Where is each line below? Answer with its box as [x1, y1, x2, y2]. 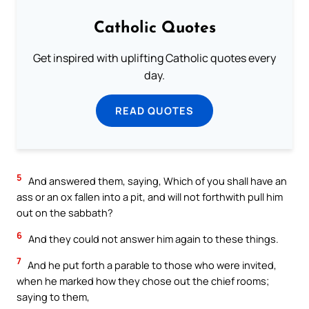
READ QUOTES [115, 103, 194, 118]
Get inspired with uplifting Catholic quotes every [33, 50, 276, 66]
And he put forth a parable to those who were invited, [26, 257, 277, 272]
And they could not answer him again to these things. [26, 232, 279, 246]
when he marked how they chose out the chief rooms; [17, 273, 269, 288]
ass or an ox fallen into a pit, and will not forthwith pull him [17, 190, 283, 204]
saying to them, [17, 289, 90, 303]
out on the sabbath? [17, 206, 113, 220]
